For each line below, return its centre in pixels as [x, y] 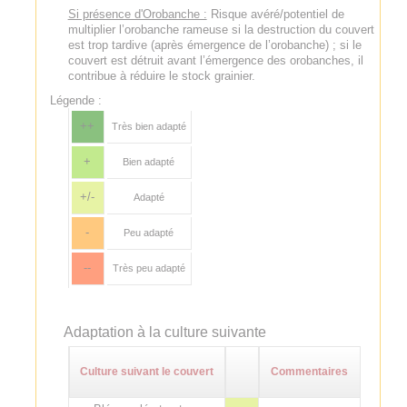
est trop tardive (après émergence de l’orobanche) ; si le [214, 45]
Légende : [75, 100]
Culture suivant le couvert [147, 371]
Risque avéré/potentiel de [275, 14]
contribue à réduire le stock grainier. [161, 75]
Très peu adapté [149, 268]
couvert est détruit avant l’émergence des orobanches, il [215, 60]
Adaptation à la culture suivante [164, 332]
